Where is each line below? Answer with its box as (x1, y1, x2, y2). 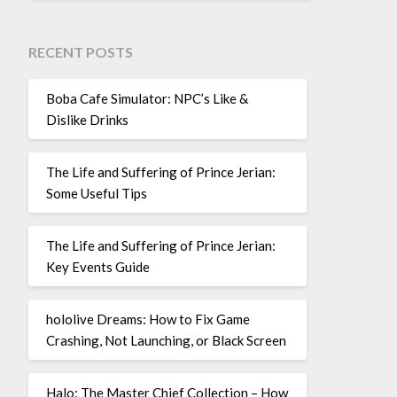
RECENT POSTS (27, 43, 133, 60)
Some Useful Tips (45, 185, 147, 201)
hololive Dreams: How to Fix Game (45, 311, 250, 327)
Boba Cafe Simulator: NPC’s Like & (45, 90, 248, 106)
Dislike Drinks (45, 112, 128, 128)
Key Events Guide (45, 259, 150, 275)
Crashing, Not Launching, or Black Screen (45, 332, 286, 348)
